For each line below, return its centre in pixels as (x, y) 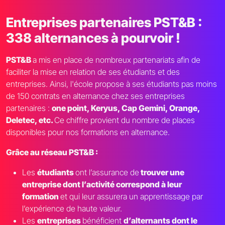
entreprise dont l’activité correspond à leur (102, 185)
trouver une (162, 173)
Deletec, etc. (30, 120)
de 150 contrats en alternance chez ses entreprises (95, 96)
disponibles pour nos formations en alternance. (88, 132)
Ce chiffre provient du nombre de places (125, 120)
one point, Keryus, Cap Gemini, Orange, (126, 108)
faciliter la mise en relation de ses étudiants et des (93, 72)
